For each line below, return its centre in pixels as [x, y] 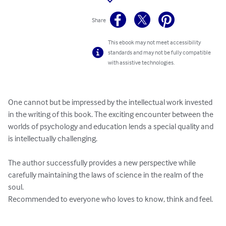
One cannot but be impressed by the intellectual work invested [111, 102]
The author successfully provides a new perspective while [103, 163]
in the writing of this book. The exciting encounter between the [111, 114]
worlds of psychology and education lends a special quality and [111, 126]
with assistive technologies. [142, 63]
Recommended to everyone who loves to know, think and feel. [110, 199]
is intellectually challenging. [53, 138]
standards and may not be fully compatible [160, 52]
